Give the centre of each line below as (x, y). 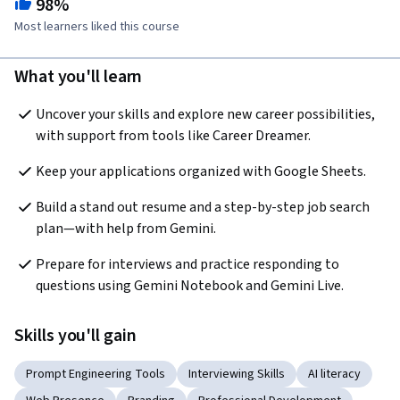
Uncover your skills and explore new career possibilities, (205, 115)
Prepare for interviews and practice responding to (187, 265)
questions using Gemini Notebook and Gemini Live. (190, 286)
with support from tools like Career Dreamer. (173, 136)
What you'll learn (79, 77)
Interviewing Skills (237, 375)
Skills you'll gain (75, 336)
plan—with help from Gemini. (126, 229)
